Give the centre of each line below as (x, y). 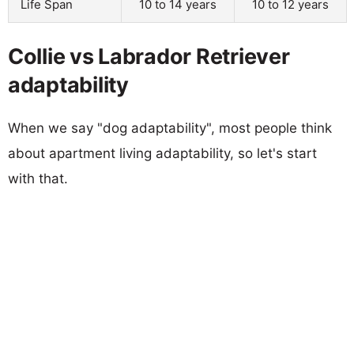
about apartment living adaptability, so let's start (162, 153)
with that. (38, 178)
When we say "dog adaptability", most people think (170, 128)
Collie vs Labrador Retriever (149, 56)
